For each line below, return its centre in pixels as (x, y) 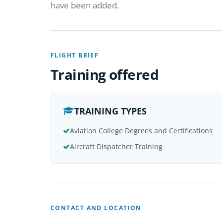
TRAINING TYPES (111, 111)
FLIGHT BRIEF (75, 55)
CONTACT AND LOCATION (96, 208)
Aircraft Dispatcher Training (116, 146)
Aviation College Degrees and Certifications (141, 131)
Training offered (105, 74)
